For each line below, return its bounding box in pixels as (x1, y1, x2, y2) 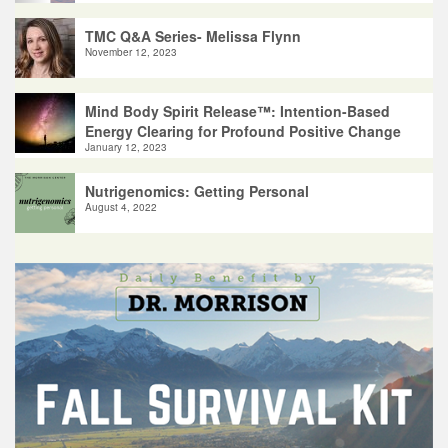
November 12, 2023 (85, 44, 177, 59)
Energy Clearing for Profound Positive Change (85, 120, 401, 141)
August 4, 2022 (85, 199, 157, 214)
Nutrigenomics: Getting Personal (85, 180, 309, 201)
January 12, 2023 (85, 139, 167, 154)
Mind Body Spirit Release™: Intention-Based (85, 100, 390, 121)
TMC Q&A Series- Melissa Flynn (85, 25, 301, 46)
